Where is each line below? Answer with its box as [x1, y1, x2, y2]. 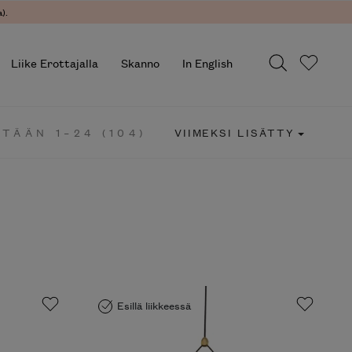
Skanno [120, 54, 159, 71]
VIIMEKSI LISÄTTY [174, 124, 295, 140]
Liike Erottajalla [11, 54, 99, 71]
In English [181, 54, 233, 71]
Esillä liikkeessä [117, 297, 191, 313]
